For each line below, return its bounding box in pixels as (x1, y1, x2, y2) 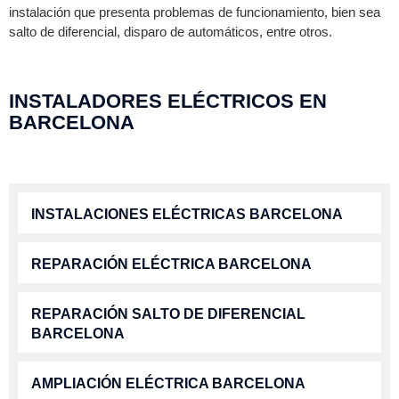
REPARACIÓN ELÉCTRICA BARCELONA (31, 256, 312, 272)
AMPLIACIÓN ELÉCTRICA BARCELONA (31, 375, 305, 391)
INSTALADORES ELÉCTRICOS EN (9, 89, 327, 112)
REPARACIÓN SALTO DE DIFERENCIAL (31, 305, 305, 322)
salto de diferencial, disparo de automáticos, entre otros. (9, 23, 336, 39)
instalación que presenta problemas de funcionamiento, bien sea (9, 4, 380, 20)
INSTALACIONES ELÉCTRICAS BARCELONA (31, 206, 343, 222)
